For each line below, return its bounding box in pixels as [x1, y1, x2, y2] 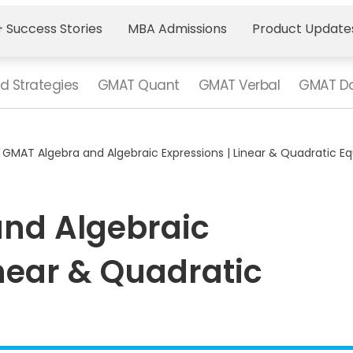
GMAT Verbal [198, 76, 280, 95]
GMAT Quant [97, 76, 180, 95]
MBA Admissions [128, 19, 227, 38]
